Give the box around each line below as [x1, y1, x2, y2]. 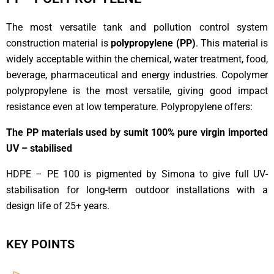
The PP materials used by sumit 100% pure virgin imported [6, 127, 268, 139]
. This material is [195, 37, 268, 50]
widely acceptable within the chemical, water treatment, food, [6, 53, 268, 65]
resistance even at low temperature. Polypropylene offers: [6, 101, 253, 113]
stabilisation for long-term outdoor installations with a [6, 184, 268, 196]
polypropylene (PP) [111, 37, 196, 50]
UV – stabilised [6, 143, 75, 155]
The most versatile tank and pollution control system [6, 21, 268, 34]
